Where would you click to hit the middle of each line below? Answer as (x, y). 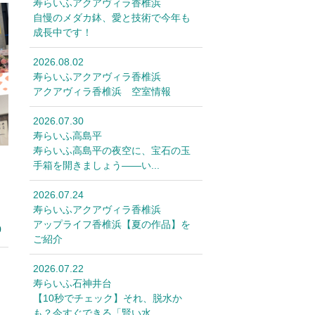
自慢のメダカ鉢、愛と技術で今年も (112, 18)
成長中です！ (63, 32)
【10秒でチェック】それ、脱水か (108, 298)
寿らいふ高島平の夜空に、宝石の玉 (112, 150)
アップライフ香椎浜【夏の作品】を (112, 224)
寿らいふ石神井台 (72, 283)
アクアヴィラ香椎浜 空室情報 (102, 91)
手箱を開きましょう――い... (96, 165)
